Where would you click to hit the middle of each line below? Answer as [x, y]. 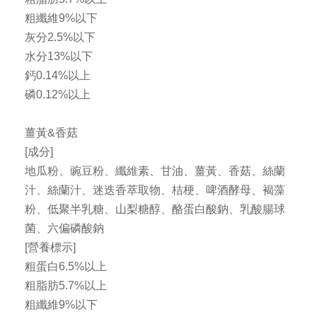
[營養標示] [50, 248]
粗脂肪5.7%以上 [66, 286]
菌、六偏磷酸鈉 [64, 229]
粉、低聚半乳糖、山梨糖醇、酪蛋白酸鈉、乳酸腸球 [155, 209]
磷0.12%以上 [58, 95]
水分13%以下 [59, 57]
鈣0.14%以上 [58, 76]
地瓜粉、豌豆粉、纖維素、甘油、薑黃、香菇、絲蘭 [155, 171]
